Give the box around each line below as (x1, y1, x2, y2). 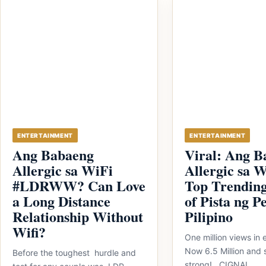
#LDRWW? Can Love (12, 175, 145, 196)
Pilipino (185, 206, 233, 227)
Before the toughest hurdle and (12, 248, 136, 258)
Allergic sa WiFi (12, 160, 113, 180)
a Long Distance (12, 191, 110, 211)
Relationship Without (12, 206, 143, 227)
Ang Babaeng (12, 144, 94, 165)
